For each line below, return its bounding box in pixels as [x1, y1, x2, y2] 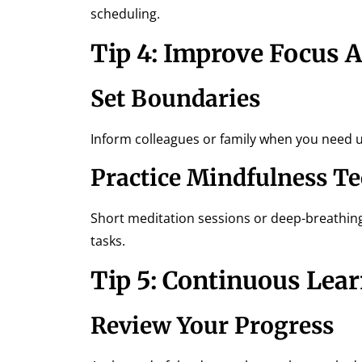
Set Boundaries [90, 84, 260, 114]
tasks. [90, 231, 125, 250]
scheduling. [90, 4, 160, 23]
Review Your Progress [90, 310, 334, 340]
